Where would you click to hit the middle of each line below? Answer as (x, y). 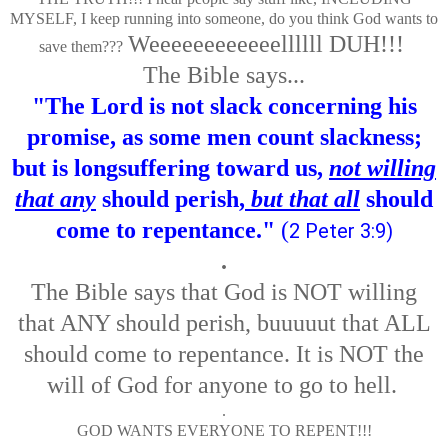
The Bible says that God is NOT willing (224, 291)
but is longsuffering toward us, (170, 167)
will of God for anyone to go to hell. (222, 384)
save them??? (80, 46)
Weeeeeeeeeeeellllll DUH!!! (268, 43)
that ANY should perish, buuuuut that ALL (224, 322)
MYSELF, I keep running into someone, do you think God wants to (224, 18)
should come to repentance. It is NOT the (224, 353)
